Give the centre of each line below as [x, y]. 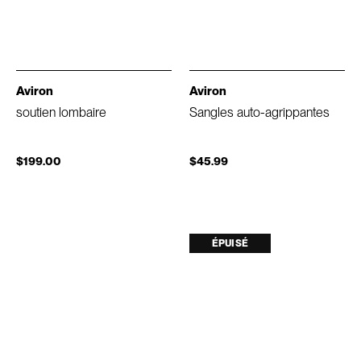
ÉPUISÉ [230, 243]
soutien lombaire [61, 112]
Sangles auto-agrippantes [259, 112]
